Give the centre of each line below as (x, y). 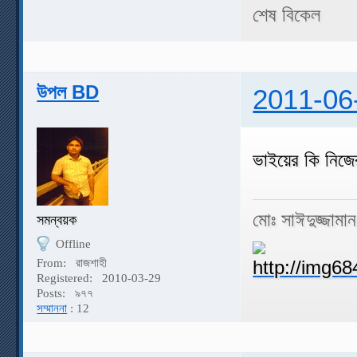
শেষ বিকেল (287, 14)
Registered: (67, 278)
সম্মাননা (52, 308)
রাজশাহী (91, 263)
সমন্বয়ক (57, 220)
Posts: (53, 293)
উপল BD (68, 92)
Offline (73, 244)
